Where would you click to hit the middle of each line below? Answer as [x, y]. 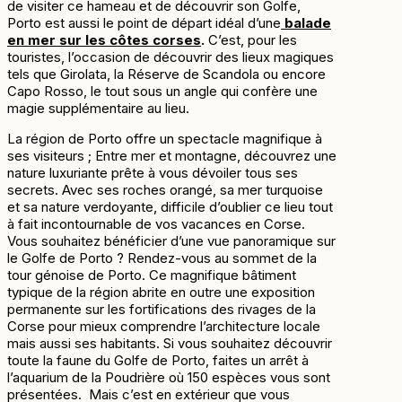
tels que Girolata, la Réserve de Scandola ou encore [166, 74]
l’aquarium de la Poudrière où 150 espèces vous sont [169, 378]
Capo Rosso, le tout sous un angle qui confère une [162, 92]
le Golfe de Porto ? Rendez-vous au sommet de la [162, 258]
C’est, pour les [251, 40]
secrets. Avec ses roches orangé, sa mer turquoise [165, 190]
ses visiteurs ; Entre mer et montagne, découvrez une [172, 156]
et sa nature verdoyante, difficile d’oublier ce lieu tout [170, 207]
